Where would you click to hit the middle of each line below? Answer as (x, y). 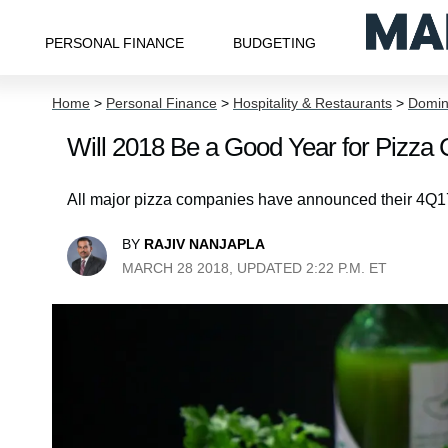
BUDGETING (275, 42)
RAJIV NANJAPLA (204, 244)
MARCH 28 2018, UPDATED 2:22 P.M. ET (254, 268)
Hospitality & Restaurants (312, 103)
